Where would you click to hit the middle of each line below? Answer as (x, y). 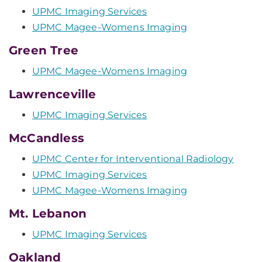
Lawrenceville (53, 94)
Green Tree (44, 50)
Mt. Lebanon (48, 213)
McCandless (46, 138)
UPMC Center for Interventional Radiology (133, 159)
